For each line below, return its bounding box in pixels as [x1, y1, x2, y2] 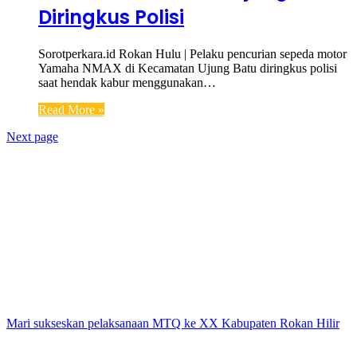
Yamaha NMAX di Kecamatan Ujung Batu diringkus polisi [38, 61, 337, 75]
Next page [6, 130, 58, 143]
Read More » [38, 103, 104, 116]
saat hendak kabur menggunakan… [38, 76, 216, 89]
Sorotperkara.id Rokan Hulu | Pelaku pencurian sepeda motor [38, 47, 347, 61]
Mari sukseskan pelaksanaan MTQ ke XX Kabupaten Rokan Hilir [6, 316, 339, 330]
